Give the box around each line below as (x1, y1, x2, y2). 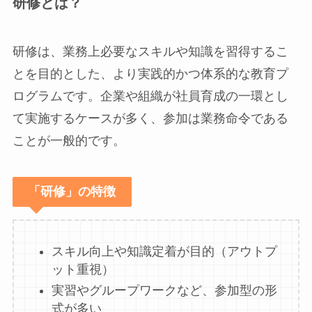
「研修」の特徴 (28, 184, 116, 198)
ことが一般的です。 (12, 133, 125, 148)
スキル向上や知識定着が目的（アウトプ (51, 244, 277, 258)
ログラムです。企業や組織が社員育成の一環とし (12, 88, 288, 103)
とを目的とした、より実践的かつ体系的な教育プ (12, 66, 288, 81)
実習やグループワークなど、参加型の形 (51, 283, 277, 298)
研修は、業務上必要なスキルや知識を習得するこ (12, 44, 288, 58)
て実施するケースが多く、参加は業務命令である (12, 111, 288, 125)
